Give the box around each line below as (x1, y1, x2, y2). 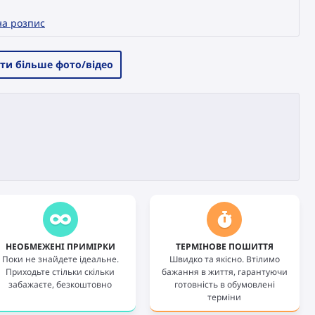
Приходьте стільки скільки (6, 266, 115, 278)
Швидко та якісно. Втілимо (169, 253, 280, 265)
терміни (207, 291, 242, 303)
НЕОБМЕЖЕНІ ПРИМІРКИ (5, 240, 115, 252)
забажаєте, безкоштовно (8, 278, 112, 290)
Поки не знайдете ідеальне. (1, 253, 119, 265)
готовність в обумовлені (174, 278, 275, 290)
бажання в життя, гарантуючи (161, 266, 288, 278)
